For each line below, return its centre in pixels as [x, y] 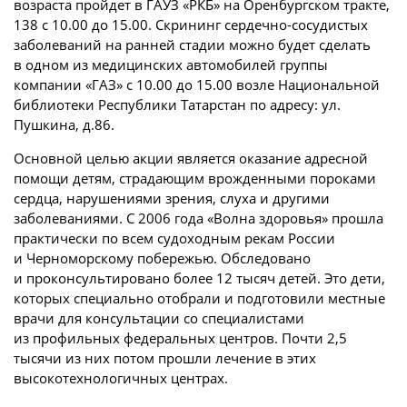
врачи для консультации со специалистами [159, 318]
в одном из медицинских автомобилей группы [171, 65]
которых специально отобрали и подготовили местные [199, 298]
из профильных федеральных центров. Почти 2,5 [180, 338]
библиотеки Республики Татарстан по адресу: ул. [177, 104]
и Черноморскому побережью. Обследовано [162, 258]
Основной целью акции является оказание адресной [191, 158]
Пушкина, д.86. [64, 124]
